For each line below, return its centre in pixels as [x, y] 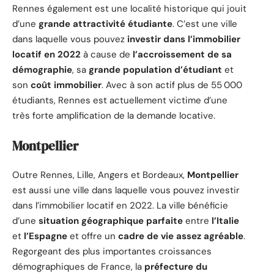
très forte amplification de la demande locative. [114, 116]
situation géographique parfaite [111, 221]
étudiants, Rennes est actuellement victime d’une [120, 101]
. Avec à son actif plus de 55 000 [172, 85]
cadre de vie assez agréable [181, 236]
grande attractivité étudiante [106, 24]
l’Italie [225, 221]
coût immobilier [66, 85]
